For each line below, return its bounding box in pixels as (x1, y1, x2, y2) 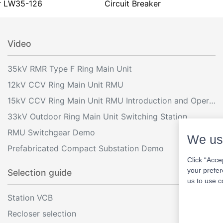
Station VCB (7, 192, 53, 203)
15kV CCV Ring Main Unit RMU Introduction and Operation (209, 95, 216, 106)
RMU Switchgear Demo (7, 127, 95, 137)
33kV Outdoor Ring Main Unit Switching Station (7, 111, 187, 121)
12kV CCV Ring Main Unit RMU (7, 79, 123, 90)
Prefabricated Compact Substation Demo (7, 143, 164, 153)
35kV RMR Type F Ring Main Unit (7, 63, 132, 74)
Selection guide (7, 167, 72, 178)
